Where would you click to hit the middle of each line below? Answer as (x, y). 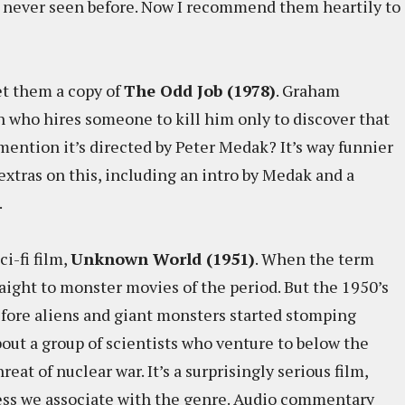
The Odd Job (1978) (200, 90)
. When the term (315, 259)
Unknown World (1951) (163, 259)
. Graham (308, 90)
